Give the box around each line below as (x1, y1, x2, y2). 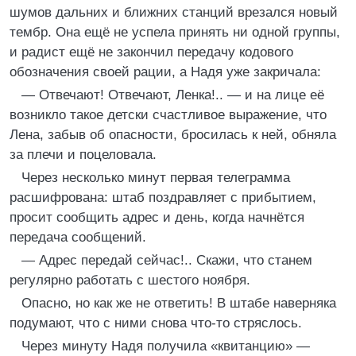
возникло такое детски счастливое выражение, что (10, 107, 327, 122)
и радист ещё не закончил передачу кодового (10, 44, 293, 60)
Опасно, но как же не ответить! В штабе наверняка (21, 296, 336, 311)
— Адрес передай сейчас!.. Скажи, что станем (21, 253, 312, 268)
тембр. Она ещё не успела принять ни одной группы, (10, 25, 340, 40)
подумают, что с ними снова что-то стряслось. (10, 315, 302, 331)
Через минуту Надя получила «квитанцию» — (21, 339, 310, 354)
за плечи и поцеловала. (10, 147, 157, 162)
